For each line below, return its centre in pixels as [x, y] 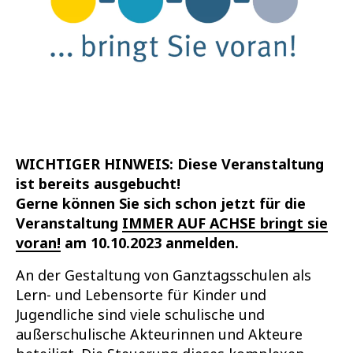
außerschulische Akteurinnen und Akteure [159, 334]
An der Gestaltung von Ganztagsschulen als [163, 275]
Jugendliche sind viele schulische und [140, 314]
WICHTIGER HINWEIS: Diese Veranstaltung [169, 163]
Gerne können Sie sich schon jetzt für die [160, 203]
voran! [38, 242]
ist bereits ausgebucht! [98, 183]
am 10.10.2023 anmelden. [149, 242]
